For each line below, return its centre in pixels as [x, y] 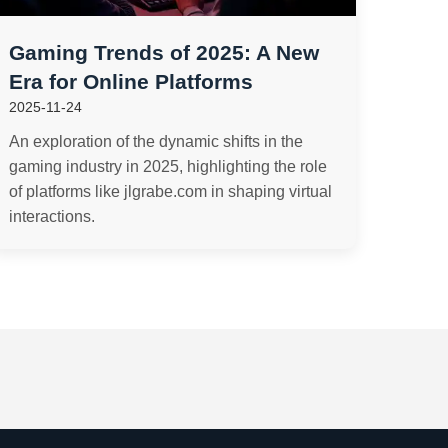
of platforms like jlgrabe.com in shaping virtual [171, 191]
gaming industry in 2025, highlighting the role [168, 166]
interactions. [52, 216]
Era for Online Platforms [131, 81]
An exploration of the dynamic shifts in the [156, 141]
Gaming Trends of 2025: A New [164, 52]
